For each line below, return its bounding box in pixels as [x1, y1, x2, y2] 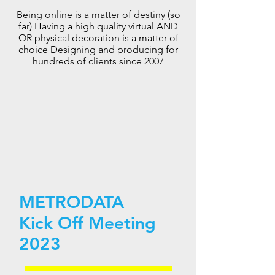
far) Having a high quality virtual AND [18, 20, 178, 32]
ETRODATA [35, 192, 124, 212]
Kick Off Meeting [19, 212, 156, 233]
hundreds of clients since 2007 [33, 55, 164, 67]
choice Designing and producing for [18, 44, 178, 55]
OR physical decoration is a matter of [18, 32, 179, 44]
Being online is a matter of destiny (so [16, 9, 180, 20]
